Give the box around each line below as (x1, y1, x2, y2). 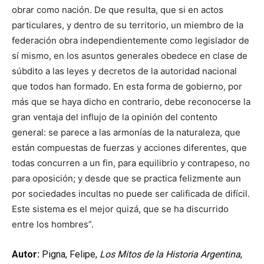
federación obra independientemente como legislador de (12, 34, 249, 46)
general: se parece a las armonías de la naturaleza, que (12, 126, 240, 138)
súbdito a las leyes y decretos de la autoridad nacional (12, 65, 237, 77)
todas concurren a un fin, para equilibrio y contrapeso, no (12, 157, 250, 169)
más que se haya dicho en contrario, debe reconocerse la (12, 95, 250, 107)
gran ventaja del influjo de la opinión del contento (12, 111, 217, 123)
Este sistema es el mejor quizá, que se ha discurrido (12, 203, 229, 214)
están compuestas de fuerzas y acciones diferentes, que (12, 141, 247, 153)
